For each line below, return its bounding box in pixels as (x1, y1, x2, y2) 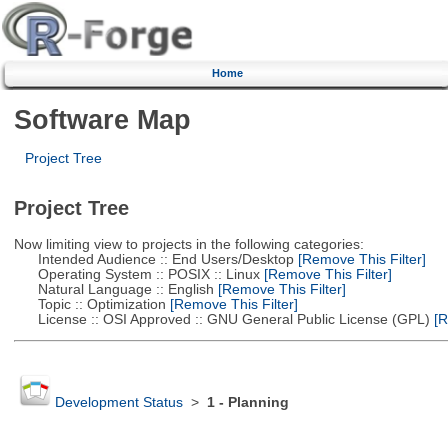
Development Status (54, 395, 183, 411)
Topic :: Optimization (13, 296, 166, 312)
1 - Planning (206, 395, 289, 411)
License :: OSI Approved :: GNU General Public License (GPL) (13, 311, 430, 327)
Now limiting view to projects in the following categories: (13, 236, 364, 252)
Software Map (13, 103, 191, 135)
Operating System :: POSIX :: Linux (13, 266, 260, 282)
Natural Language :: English (13, 281, 214, 297)
